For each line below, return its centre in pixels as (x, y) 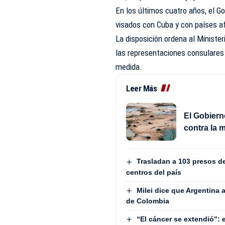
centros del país (154, 172)
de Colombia (148, 201)
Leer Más (142, 89)
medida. (129, 67)
